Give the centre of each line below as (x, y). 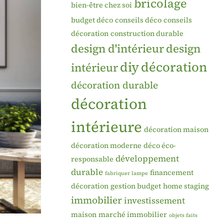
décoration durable (114, 85)
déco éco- (160, 145)
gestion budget (136, 186)
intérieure (106, 127)
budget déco (92, 20)
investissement (154, 200)
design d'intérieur (117, 48)
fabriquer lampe (126, 173)
